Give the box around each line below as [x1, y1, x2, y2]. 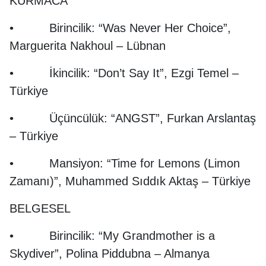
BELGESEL [9, 202, 71, 215]
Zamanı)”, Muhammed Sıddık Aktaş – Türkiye [9, 175, 251, 188]
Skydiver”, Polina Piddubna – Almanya [9, 247, 210, 260]
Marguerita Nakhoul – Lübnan [9, 39, 166, 52]
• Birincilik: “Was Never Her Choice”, [9, 21, 231, 34]
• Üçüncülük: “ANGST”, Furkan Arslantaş [9, 112, 256, 125]
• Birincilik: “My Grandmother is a [9, 229, 215, 242]
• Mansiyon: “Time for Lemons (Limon [9, 157, 240, 170]
